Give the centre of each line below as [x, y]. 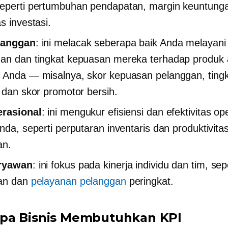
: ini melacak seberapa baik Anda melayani [131, 43]
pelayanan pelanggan [78, 181]
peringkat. [150, 181]
